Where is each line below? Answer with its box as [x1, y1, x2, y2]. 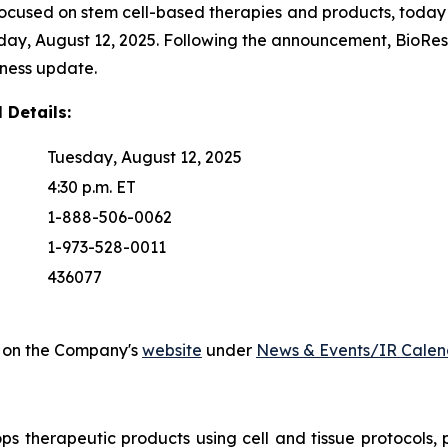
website [142, 339, 202, 360]
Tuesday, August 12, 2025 [47, 146, 242, 167]
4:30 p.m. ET [47, 176, 136, 197]
